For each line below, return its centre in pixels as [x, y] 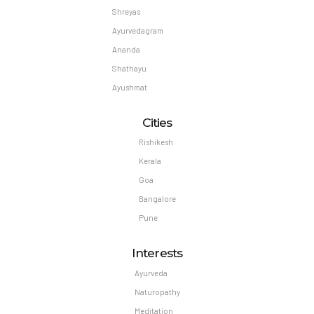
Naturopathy [157, 292]
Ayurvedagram [137, 30]
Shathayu [129, 68]
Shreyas [126, 11]
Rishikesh [156, 142]
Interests [157, 253]
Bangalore [157, 199]
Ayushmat [129, 87]
